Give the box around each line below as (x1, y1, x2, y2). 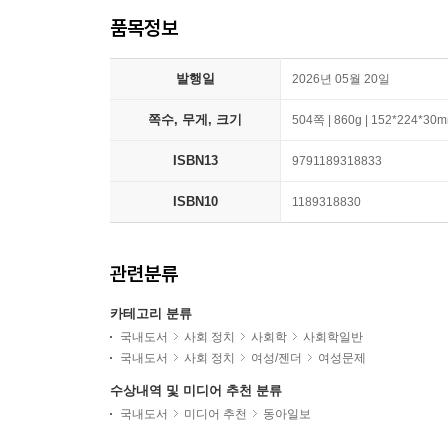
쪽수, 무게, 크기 (148, 112, 242, 127)
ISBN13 (172, 153, 218, 168)
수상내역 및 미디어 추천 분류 (110, 383, 282, 398)
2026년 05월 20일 (292, 72, 390, 86)
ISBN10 (172, 194, 218, 209)
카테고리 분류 (110, 306, 192, 321)
